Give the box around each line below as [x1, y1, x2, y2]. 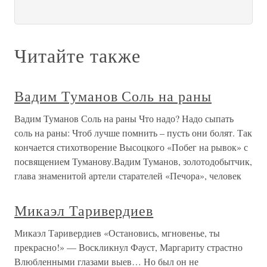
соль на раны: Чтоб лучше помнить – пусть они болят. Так [14, 126, 252, 139]
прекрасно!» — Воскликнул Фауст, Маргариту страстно [14, 241, 243, 253]
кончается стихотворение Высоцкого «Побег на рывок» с [14, 141, 248, 153]
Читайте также [14, 42, 141, 68]
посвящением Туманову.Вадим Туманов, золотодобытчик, [14, 155, 252, 167]
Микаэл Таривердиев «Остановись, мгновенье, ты [14, 226, 220, 239]
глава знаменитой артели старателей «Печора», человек [14, 169, 241, 182]
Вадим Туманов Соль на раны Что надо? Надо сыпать [14, 112, 234, 125]
